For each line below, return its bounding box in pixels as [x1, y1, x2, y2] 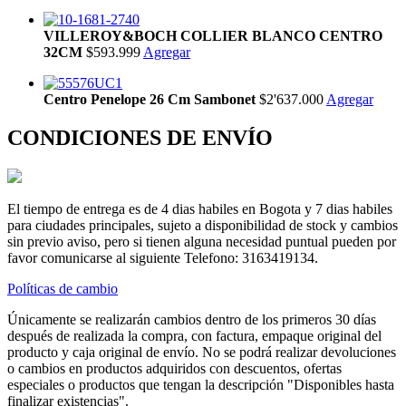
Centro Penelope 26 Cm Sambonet [43, 92, 259, 108]
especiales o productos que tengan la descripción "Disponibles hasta [7, 376, 394, 392]
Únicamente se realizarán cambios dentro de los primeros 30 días [7, 311, 376, 327]
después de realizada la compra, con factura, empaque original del [7, 327, 382, 343]
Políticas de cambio [7, 280, 118, 296]
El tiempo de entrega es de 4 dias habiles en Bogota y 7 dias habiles [7, 200, 392, 217]
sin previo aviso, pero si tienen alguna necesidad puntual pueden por [7, 233, 396, 249]
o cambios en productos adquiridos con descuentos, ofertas [7, 360, 342, 376]
